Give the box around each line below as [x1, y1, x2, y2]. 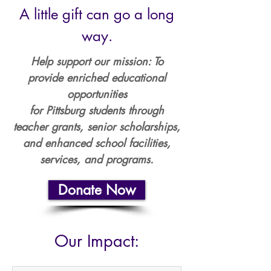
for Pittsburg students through [30, 103, 164, 117]
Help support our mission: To [30, 54, 163, 68]
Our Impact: [54, 230, 139, 252]
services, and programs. [40, 152, 154, 166]
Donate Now [58, 181, 135, 199]
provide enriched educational [28, 70, 166, 85]
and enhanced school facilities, [23, 135, 171, 150]
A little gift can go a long [19, 5, 174, 24]
